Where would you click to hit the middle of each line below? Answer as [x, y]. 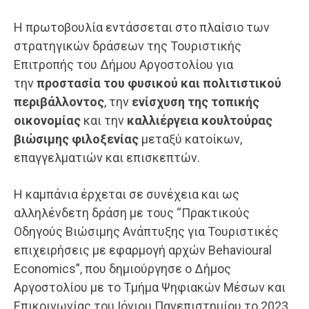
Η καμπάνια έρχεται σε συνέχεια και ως [127, 195]
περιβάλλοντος [59, 102]
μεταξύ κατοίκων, [190, 139]
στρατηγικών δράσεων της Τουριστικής [128, 46]
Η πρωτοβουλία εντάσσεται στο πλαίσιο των [142, 28]
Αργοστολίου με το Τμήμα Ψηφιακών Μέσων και [150, 288]
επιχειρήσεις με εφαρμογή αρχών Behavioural [143, 250]
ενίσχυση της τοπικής [196, 102]
